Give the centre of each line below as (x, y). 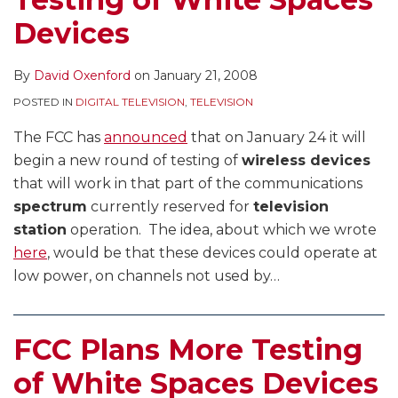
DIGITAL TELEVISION (130, 102)
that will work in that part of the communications (188, 184)
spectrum (50, 207)
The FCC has (59, 138)
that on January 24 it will (277, 138)
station (40, 230)
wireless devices (306, 161)
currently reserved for (170, 207)
